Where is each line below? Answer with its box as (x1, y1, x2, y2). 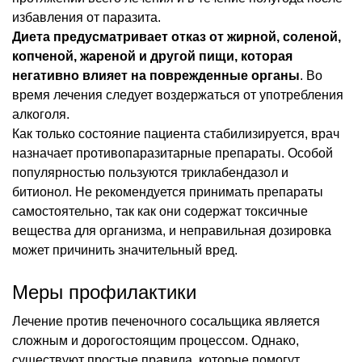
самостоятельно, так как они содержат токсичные (12, 204, 308, 218)
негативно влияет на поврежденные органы (12, 68, 300, 82)
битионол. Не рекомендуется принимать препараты (12, 184, 323, 199)
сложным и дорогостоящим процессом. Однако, (12, 333, 299, 347)
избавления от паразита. (12, 10, 161, 24)
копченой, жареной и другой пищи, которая (12, 48, 293, 63)
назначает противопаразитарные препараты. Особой (12, 145, 333, 160)
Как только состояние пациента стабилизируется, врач (12, 126, 339, 141)
